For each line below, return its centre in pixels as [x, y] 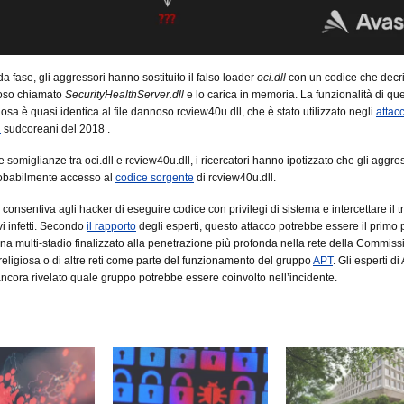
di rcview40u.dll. [235, 177]
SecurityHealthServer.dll [124, 94]
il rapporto [111, 226]
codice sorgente [155, 177]
